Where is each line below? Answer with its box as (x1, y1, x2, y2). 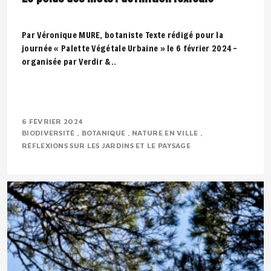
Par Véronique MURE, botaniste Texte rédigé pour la (22, 29, 223, 41)
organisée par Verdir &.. (22, 56, 117, 67)
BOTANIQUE (81, 128, 128, 137)
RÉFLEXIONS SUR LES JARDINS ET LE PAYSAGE (22, 141, 193, 150)
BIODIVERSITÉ (22, 128, 77, 137)
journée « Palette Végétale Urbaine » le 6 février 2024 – (22, 42, 238, 54)
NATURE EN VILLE (132, 128, 200, 137)
